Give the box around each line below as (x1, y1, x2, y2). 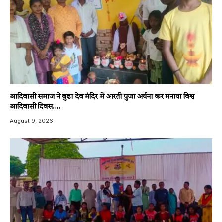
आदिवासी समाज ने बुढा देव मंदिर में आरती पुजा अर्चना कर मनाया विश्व (10, 93, 194, 101)
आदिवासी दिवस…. (10, 103, 60, 111)
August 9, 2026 (10, 117, 53, 124)
